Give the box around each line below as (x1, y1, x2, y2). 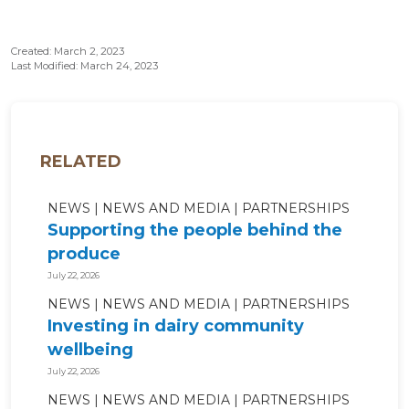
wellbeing (47, 340, 133, 361)
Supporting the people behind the (47, 220, 342, 241)
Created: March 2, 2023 (11, 45, 124, 58)
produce (47, 244, 121, 265)
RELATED (40, 152, 121, 173)
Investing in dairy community (47, 316, 304, 337)
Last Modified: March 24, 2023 (11, 59, 158, 73)
